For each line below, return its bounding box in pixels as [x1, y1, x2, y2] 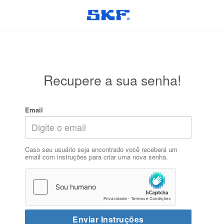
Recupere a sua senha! [43, 70, 181, 89]
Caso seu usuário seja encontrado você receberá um [24, 144, 177, 154]
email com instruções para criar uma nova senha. [24, 151, 168, 161]
